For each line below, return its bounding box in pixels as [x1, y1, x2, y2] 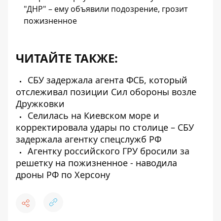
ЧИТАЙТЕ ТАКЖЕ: [16, 50, 118, 66]
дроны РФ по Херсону [16, 169, 110, 181]
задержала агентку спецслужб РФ [16, 133, 161, 145]
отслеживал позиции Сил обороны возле [16, 86, 196, 98]
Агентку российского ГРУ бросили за [25, 145, 189, 157]
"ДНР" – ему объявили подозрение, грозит [24, 3, 188, 14]
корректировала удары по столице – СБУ [16, 121, 194, 133]
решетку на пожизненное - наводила [16, 157, 177, 169]
